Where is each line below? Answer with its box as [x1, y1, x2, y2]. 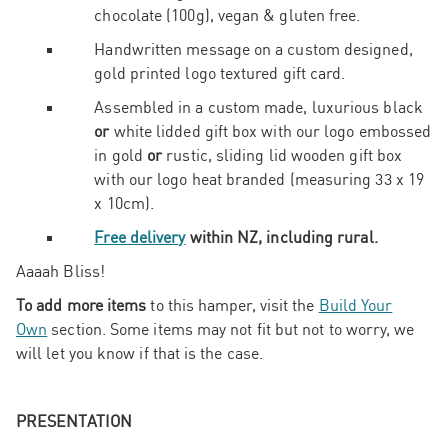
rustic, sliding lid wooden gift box [162, 145, 403, 166]
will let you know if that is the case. [16, 343, 264, 364]
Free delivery [94, 227, 186, 248]
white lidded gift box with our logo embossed [109, 121, 432, 142]
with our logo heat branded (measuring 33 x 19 [94, 169, 424, 190]
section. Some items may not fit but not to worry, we [47, 319, 415, 340]
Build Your [318, 295, 393, 316]
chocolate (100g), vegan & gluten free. [94, 5, 361, 26]
